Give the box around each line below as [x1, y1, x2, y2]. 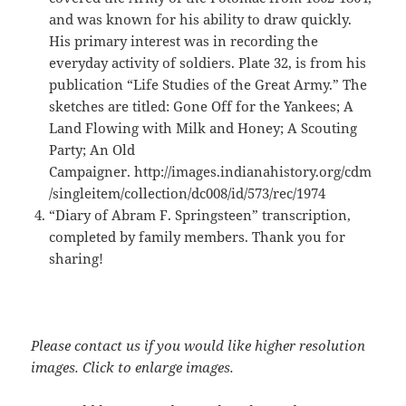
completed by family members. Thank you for [49, 227, 346, 246]
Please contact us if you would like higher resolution [31, 335, 366, 354]
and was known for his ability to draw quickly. [49, 9, 353, 28]
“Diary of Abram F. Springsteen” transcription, [49, 205, 352, 224]
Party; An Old [49, 140, 136, 159]
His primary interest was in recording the [49, 31, 319, 50]
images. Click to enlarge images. [31, 357, 235, 376]
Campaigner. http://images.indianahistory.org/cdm [49, 161, 372, 180]
